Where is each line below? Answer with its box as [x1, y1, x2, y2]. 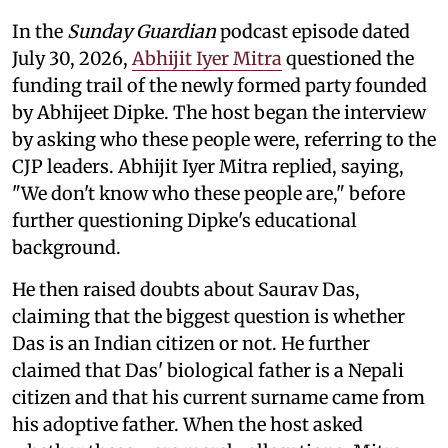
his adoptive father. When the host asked [12, 412, 363, 436]
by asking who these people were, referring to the [12, 127, 436, 151]
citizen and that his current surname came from [12, 385, 425, 409]
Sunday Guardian [67, 19, 216, 43]
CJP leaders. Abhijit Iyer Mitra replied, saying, [12, 154, 404, 178]
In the [12, 19, 67, 43]
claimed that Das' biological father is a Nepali [12, 358, 404, 382]
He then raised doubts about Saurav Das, [12, 277, 360, 301]
